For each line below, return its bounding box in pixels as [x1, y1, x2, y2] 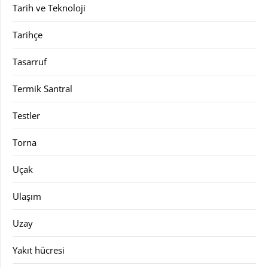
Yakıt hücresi [13, 244, 65, 256]
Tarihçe [13, 29, 42, 41]
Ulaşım [13, 190, 41, 202]
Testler [13, 109, 40, 121]
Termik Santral [13, 83, 72, 95]
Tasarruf [13, 56, 47, 68]
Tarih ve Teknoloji [13, 2, 86, 14]
